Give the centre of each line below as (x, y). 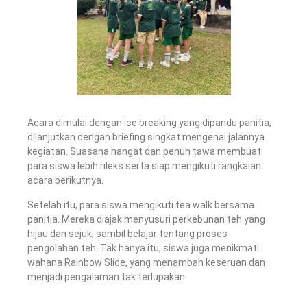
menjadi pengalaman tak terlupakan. (107, 277)
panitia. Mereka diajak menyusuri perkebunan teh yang (146, 219)
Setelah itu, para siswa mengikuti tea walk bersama (141, 205)
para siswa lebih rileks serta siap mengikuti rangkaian (144, 166)
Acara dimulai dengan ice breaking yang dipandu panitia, (149, 123)
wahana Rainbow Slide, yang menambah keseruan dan (146, 262)
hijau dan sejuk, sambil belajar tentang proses (127, 233)
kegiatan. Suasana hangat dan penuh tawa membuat (144, 152)
